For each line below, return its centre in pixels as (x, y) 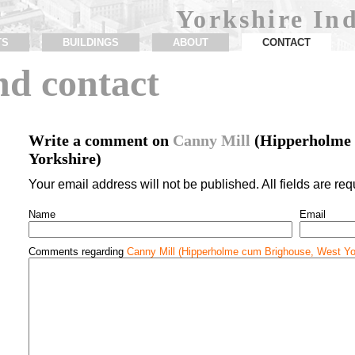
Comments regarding (77, 252)
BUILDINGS (90, 42)
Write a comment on (100, 140)
